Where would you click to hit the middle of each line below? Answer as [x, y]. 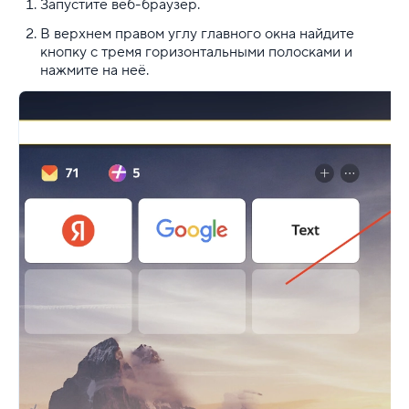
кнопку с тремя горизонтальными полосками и [196, 52]
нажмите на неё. [98, 70]
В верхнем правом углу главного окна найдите [197, 33]
